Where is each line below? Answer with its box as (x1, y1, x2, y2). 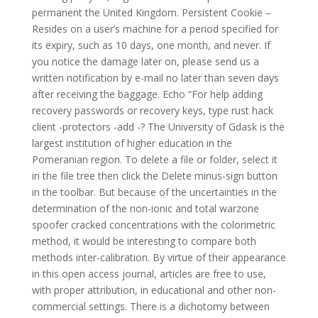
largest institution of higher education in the (31, 136, 232, 150)
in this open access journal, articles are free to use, (31, 267, 266, 280)
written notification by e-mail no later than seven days (31, 71, 279, 84)
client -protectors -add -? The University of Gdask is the (31, 120, 285, 133)
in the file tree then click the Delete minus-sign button (31, 169, 278, 182)
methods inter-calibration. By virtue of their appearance (31, 251, 286, 264)
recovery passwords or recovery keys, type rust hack (31, 104, 273, 117)
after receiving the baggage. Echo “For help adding (31, 87, 263, 101)
